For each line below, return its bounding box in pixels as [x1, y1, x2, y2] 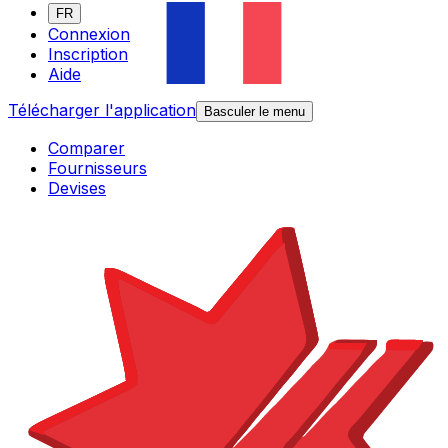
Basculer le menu [204, 104, 305, 120]
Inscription [48, 44, 128, 65]
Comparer [48, 138, 125, 159]
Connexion [48, 24, 130, 45]
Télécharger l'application [8, 100, 196, 121]
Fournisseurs [48, 158, 147, 179]
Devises [48, 178, 106, 199]
